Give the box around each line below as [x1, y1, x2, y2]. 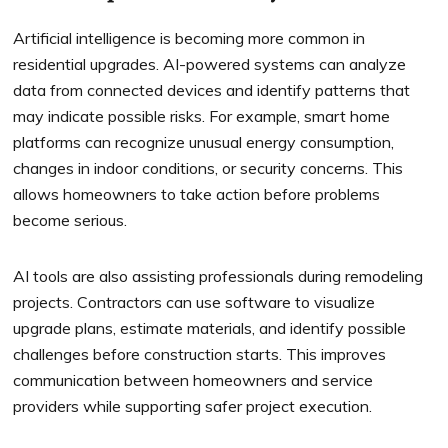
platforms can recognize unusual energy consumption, [13, 132, 395, 153]
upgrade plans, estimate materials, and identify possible [13, 318, 407, 339]
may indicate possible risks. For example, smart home [13, 106, 391, 127]
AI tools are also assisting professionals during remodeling [13, 266, 424, 287]
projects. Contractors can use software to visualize [13, 292, 376, 313]
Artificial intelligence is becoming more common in [13, 28, 366, 49]
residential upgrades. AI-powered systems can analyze [13, 54, 407, 75]
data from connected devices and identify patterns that [13, 80, 411, 101]
